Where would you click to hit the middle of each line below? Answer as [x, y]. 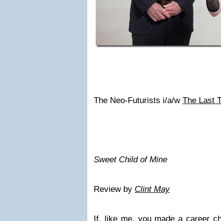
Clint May [152, 189]
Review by [114, 189]
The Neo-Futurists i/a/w [138, 100]
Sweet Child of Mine [130, 160]
